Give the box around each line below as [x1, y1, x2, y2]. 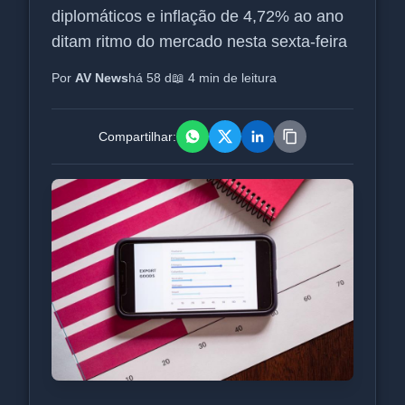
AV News [75, 71, 128, 85]
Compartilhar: [99, 129, 176, 144]
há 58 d [128, 71, 172, 85]
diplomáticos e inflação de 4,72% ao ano [52, 7, 344, 25]
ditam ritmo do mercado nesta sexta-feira [52, 33, 347, 51]
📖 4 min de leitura [172, 71, 277, 85]
